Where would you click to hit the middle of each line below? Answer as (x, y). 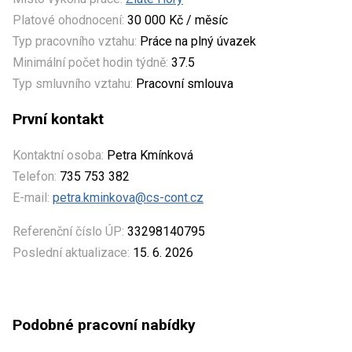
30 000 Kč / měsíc (176, 20)
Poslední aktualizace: (71, 252)
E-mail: (31, 197)
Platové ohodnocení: (68, 20)
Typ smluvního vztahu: (73, 83)
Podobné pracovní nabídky (104, 325)
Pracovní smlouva (183, 83)
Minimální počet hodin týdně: (90, 62)
